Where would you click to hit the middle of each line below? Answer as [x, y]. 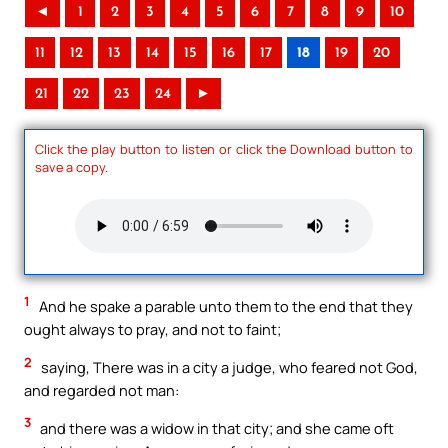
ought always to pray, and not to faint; [152, 329]
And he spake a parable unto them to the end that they [224, 306]
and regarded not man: [101, 389]
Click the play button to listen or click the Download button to [224, 148]
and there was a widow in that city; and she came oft [215, 427]
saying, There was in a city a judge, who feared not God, [228, 366]
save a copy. [71, 166]
